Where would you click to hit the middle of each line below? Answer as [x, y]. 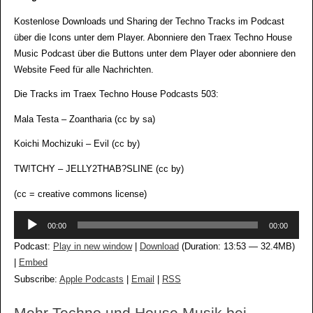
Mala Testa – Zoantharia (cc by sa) [84, 119]
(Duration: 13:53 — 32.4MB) [236, 247]
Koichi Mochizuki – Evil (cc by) [77, 144]
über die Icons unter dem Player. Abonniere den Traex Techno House [153, 37]
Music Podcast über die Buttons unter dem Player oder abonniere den [154, 53]
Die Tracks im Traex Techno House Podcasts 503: [116, 95]
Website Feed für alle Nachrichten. [83, 70]
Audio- [26, 218]
